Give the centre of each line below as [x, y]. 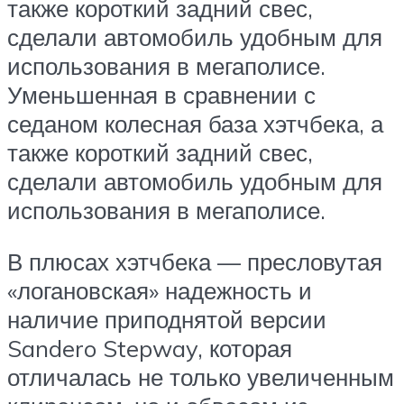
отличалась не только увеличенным [201, 377]
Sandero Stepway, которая [150, 349]
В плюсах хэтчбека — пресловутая [195, 262]
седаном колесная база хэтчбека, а [195, 123]
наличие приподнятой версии [167, 320]
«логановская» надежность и [160, 291]
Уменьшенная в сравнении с [161, 94]
